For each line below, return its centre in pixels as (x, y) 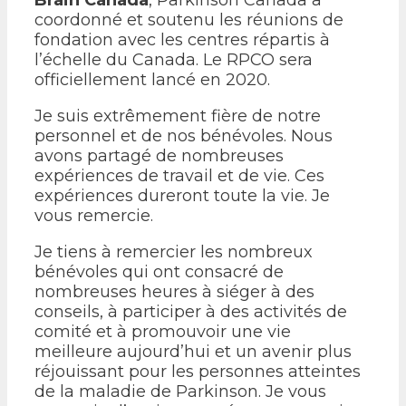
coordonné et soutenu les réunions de (189, 19)
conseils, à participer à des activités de (191, 311)
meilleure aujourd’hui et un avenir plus (193, 351)
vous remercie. (94, 215)
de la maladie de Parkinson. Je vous (180, 391)
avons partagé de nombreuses (159, 155)
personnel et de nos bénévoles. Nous (184, 135)
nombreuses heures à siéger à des (174, 291)
